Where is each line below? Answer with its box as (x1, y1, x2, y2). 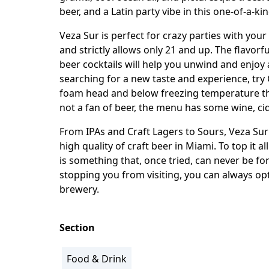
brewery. (59, 183, 99, 196)
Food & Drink (67, 252, 127, 266)
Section (59, 221, 95, 235)
